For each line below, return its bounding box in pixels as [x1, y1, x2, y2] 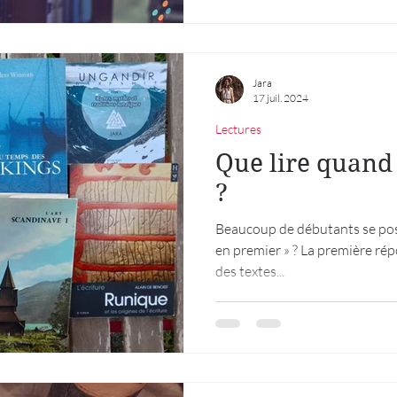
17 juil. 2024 [253, 90, 308, 105]
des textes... [215, 261, 284, 280]
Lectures [215, 121, 261, 136]
